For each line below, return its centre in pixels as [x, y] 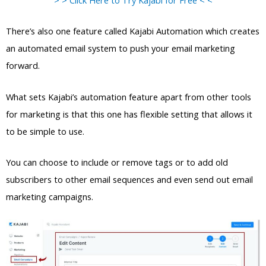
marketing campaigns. [50, 196]
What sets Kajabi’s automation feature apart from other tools [129, 96]
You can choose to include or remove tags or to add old [117, 162]
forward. [23, 66]
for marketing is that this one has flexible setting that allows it [129, 114]
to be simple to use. [45, 131]
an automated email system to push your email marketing [121, 48]
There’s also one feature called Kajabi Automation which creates [133, 31]
